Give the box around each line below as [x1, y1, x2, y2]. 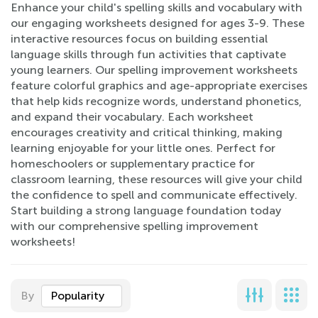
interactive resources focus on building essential [11, 32, 268, 45]
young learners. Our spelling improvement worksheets [11, 63, 297, 77]
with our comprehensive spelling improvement [11, 219, 258, 233]
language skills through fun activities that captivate [11, 48, 286, 61]
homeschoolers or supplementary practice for [11, 157, 255, 170]
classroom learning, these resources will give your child [11, 172, 302, 186]
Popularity [50, 289, 104, 302]
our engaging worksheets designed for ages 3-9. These [11, 16, 305, 30]
